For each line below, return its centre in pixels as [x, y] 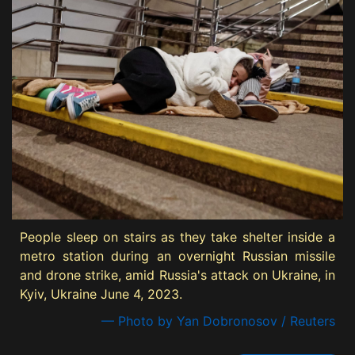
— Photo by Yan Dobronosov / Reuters [218, 321]
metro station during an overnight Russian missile [177, 256]
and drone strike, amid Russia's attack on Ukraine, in [177, 275]
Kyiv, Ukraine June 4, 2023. [101, 294]
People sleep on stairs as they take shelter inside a [177, 237]
